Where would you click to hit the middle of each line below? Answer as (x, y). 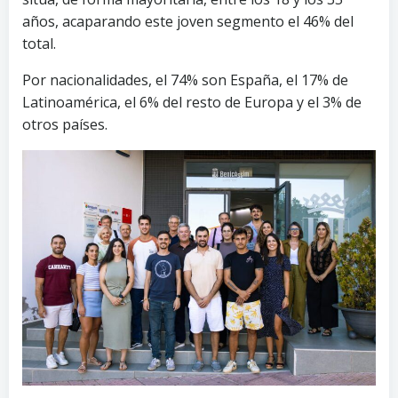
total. (39, 44)
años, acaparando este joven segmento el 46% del (188, 21)
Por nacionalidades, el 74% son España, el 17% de (185, 80)
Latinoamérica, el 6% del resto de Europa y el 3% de (192, 102)
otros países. (65, 124)
